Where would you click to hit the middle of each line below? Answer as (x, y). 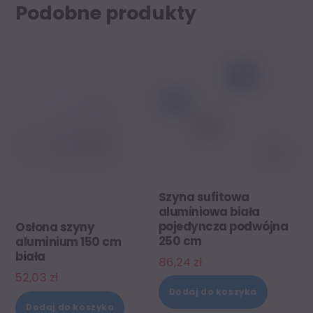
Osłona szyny (55, 227)
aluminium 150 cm (68, 242)
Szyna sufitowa (204, 197)
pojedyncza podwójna (223, 226)
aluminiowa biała (209, 211)
